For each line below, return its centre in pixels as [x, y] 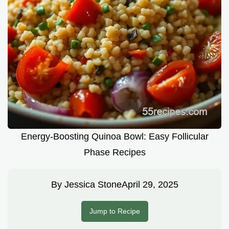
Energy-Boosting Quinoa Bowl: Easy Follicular [114, 137]
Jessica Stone [93, 185]
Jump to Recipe [114, 211]
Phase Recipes [114, 153]
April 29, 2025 [150, 185]
